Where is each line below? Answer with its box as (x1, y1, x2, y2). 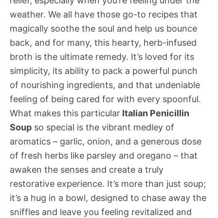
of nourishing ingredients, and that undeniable (10, 80, 200, 90)
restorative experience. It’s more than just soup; (10, 179, 206, 189)
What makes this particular (10, 108, 120, 118)
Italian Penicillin (120, 108, 189, 118)
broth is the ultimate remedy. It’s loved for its (10, 52, 194, 62)
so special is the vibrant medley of (32, 122, 174, 132)
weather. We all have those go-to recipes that (10, 9, 198, 19)
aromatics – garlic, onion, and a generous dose (10, 136, 201, 146)
